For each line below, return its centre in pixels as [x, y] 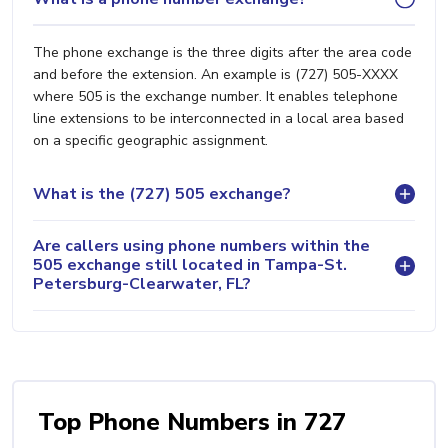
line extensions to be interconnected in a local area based [218, 118]
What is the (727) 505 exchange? [162, 193]
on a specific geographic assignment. [150, 140]
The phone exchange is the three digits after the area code [222, 52]
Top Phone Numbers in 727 [192, 422]
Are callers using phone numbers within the [201, 246]
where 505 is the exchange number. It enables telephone [215, 96]
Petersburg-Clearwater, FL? [142, 284]
